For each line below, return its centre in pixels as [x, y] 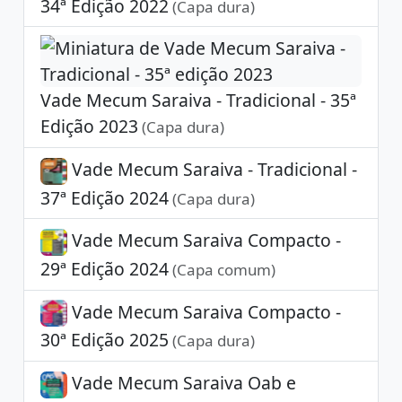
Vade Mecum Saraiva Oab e [181, 383]
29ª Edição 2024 [104, 269]
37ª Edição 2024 [104, 197]
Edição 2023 [89, 127]
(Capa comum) [222, 270]
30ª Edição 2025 [104, 340]
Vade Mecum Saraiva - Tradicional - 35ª [198, 100]
